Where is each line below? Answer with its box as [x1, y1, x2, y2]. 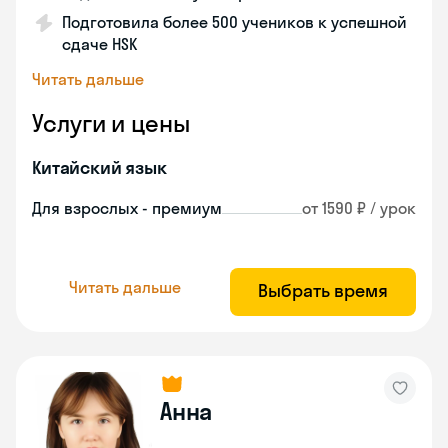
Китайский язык [32, 156, 167, 179]
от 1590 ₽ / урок [302, 198, 416, 218]
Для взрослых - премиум [32, 198, 222, 218]
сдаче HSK [62, 34, 137, 54]
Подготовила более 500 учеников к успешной [62, 12, 407, 32]
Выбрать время [258, 279, 388, 302]
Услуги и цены [32, 108, 190, 138]
